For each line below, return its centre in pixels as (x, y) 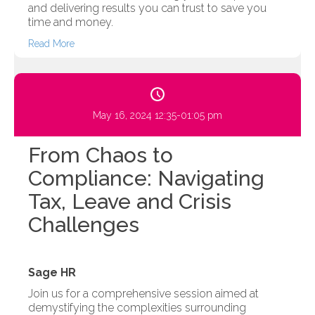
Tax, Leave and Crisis (130, 202)
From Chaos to (101, 155)
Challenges (84, 225)
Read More (51, 44)
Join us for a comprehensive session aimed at (143, 294)
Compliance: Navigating (146, 179)
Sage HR (52, 273)
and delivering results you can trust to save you (147, 8)
